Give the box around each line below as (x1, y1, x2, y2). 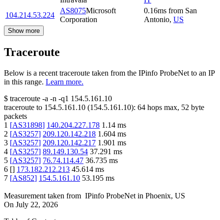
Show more (8, 27, 40, 35)
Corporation (60, 15, 97, 24)
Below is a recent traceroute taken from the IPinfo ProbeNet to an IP (4, 69, 215, 78)
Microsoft (86, 6, 116, 15)
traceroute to (4, 103, 42, 112)
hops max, (145, 103, 181, 112)
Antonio (144, 15, 169, 24)
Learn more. (46, 78, 83, 86)
